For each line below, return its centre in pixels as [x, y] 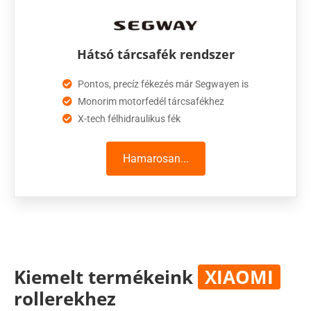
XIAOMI [239, 277]
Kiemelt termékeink [106, 277]
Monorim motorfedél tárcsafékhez [151, 101]
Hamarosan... [155, 158]
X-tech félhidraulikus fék [129, 118]
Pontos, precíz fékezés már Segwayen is [163, 84]
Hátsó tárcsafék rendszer [155, 54]
